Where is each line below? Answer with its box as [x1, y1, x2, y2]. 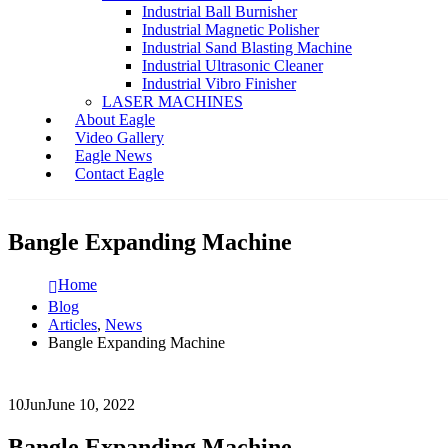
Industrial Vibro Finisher [142, 74, 296, 92]
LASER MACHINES [102, 92, 243, 110]
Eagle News [75, 146, 152, 164]
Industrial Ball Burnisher [142, 2, 297, 20]
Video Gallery [75, 128, 164, 146]
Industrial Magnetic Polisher [142, 20, 319, 38]
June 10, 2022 [46, 396, 135, 414]
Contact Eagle [75, 164, 164, 182]
